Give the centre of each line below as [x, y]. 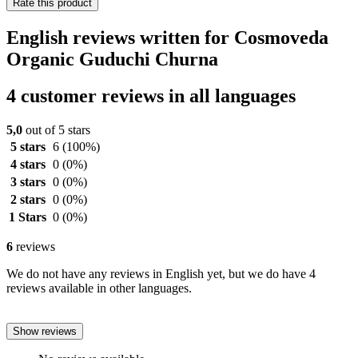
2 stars [28, 200]
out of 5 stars [56, 130]
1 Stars [28, 217]
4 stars [28, 165]
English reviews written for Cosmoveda [167, 37]
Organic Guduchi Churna [112, 59]
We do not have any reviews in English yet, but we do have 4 [161, 274]
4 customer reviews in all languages [151, 96]
